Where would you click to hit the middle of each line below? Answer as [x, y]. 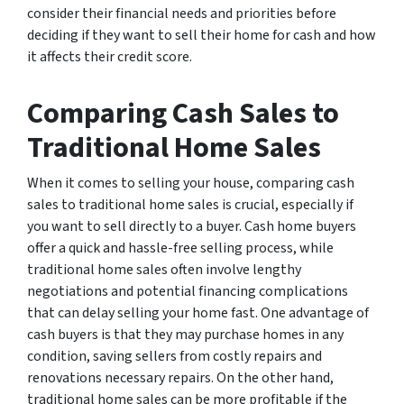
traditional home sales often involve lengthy [164, 269]
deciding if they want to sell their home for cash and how [202, 35]
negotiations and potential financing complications [188, 291]
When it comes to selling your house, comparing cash [191, 183]
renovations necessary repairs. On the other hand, [180, 377]
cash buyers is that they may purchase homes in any [185, 334]
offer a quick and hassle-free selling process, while [180, 248]
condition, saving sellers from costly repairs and [174, 356]
